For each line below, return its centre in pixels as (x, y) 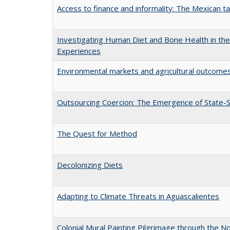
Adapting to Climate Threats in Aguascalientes (138, 196)
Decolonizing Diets (90, 165)
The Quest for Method (97, 133)
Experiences (79, 51)
